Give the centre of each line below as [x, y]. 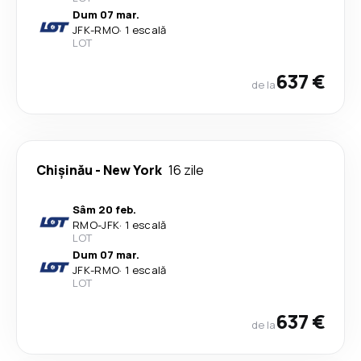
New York [133, 170]
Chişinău [64, 170]
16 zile [186, 170]
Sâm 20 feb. [104, 210]
